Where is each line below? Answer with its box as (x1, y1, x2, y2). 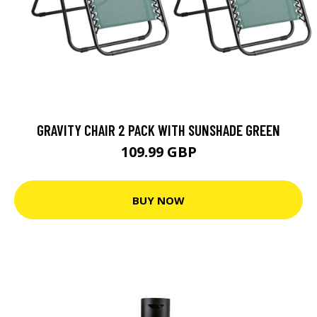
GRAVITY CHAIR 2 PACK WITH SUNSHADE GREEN (37, 121, 280, 139)
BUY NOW (132, 192, 185, 207)
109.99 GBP (120, 142, 197, 161)
